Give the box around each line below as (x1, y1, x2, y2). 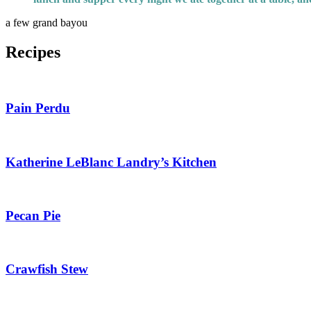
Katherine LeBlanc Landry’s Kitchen (6, 154, 217, 169)
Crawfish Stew (6, 262, 88, 277)
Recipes (6, 42, 60, 61)
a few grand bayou (6, 16, 87, 28)
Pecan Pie (6, 208, 60, 223)
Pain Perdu (6, 101, 70, 116)
